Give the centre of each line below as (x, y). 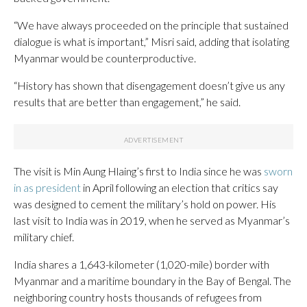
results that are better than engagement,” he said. (127, 101)
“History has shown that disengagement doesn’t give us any (149, 85)
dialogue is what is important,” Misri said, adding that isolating (151, 41)
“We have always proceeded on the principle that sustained (151, 25)
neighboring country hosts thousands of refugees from (138, 297)
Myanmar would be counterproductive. (105, 58)
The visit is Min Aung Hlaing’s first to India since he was (139, 171)
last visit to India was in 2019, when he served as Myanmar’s (152, 220)
